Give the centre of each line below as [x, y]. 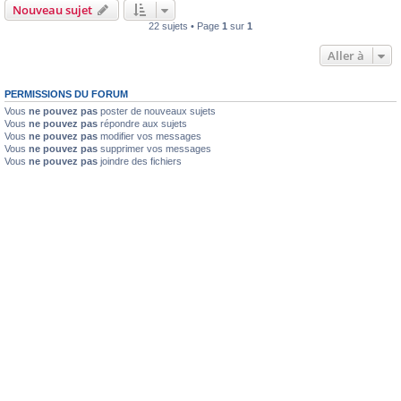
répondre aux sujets [142, 123]
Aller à [346, 55]
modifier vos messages [149, 136]
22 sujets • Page [185, 26]
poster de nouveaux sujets [157, 111]
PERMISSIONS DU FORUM [66, 94]
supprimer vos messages [154, 148]
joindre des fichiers [140, 161]
